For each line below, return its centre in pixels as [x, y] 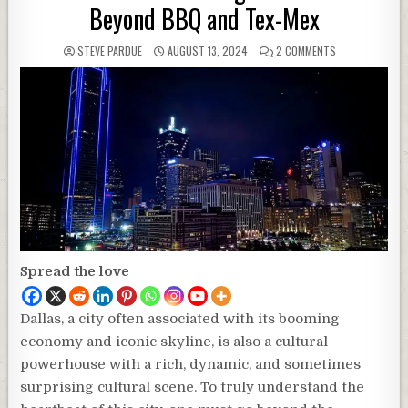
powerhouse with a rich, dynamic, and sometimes [191, 364]
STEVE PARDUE [109, 51]
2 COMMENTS [306, 51]
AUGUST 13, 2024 [206, 51]
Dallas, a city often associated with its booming [180, 318]
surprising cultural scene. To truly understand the [193, 387]
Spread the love [75, 271]
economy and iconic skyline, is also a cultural [174, 341]
